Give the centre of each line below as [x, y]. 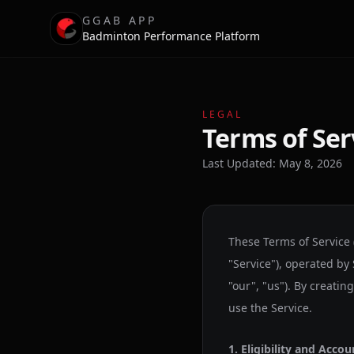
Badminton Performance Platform [171, 36]
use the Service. [270, 308]
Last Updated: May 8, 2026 [272, 163]
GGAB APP [119, 20]
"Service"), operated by [289, 264]
